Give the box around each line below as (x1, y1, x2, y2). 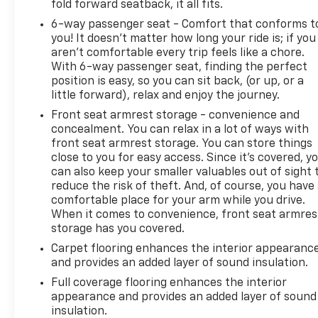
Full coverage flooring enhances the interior (51, 277, 287, 289)
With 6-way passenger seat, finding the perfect (51, 61, 308, 73)
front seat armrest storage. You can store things (51, 138, 313, 150)
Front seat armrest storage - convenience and (51, 109, 300, 121)
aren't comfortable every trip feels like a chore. (51, 47, 305, 59)
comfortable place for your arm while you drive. (51, 194, 306, 207)
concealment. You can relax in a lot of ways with (51, 124, 309, 136)
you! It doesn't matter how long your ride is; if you (51, 33, 317, 45)
